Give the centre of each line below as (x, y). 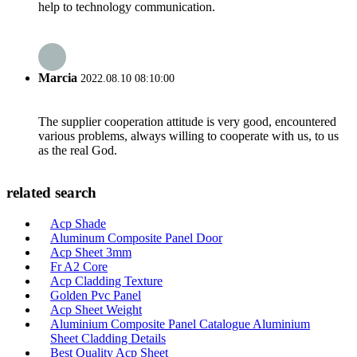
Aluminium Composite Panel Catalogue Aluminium (180, 324)
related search (51, 193)
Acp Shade (78, 224)
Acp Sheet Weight (96, 310)
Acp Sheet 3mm (91, 252)
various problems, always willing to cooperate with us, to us (188, 135)
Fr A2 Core (79, 267)
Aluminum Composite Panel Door (136, 238)
